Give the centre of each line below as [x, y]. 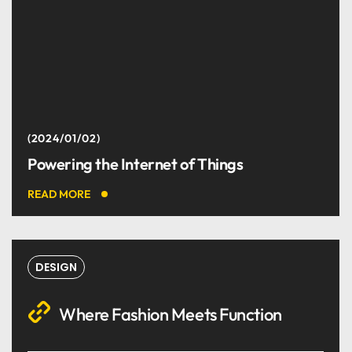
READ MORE [59, 194]
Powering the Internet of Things [136, 164]
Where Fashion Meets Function [170, 314]
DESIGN [56, 267]
